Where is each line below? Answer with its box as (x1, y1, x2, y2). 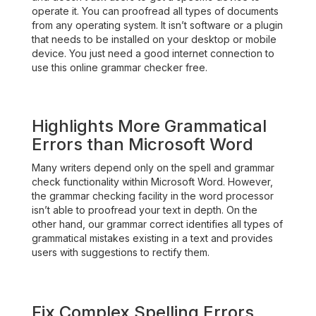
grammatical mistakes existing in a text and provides (32, 232, 273, 244)
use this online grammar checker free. (32, 61, 207, 73)
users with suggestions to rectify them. (32, 246, 209, 258)
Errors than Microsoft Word (32, 134, 253, 154)
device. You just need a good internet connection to (32, 47, 274, 59)
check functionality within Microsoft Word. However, (32, 176, 273, 188)
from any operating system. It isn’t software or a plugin (32, 19, 283, 31)
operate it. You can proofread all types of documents (32, 5, 279, 17)
